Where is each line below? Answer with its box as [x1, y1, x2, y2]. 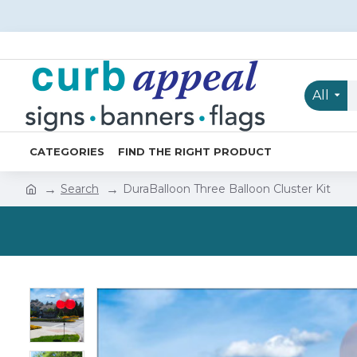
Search [61, 181, 99, 196]
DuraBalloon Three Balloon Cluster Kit [123, 181, 331, 196]
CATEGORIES [29, 144, 104, 158]
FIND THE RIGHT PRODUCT [118, 144, 272, 158]
